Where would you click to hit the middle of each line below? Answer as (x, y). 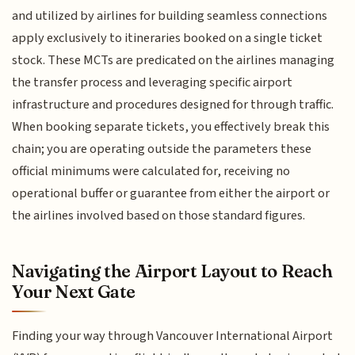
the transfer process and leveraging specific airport (153, 83)
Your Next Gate (74, 291)
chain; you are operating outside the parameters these (162, 149)
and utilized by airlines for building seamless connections (170, 16)
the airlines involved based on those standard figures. (159, 216)
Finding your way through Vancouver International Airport (173, 336)
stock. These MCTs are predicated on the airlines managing (174, 61)
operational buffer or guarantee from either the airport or (171, 194)
